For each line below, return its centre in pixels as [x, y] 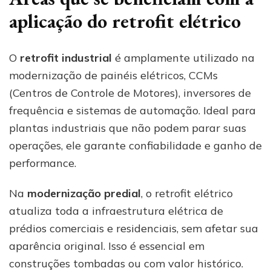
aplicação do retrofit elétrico [125, 21]
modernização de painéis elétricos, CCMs [113, 75]
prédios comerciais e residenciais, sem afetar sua [134, 228]
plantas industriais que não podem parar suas [128, 128]
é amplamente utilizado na [183, 57]
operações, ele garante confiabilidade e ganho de [135, 145]
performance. [43, 163]
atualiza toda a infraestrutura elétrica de [116, 211]
